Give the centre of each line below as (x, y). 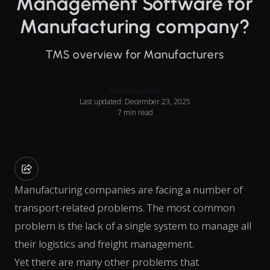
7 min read (135, 112)
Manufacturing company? (135, 26)
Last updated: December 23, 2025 (135, 101)
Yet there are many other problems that (107, 262)
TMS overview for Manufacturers (135, 54)
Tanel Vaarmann (135, 90)
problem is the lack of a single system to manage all (133, 225)
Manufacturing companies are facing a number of (128, 189)
